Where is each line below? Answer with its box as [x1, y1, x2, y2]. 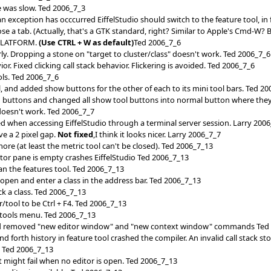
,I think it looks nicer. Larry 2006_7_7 [93, 128, 221, 140]
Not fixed [57, 128, 94, 140]
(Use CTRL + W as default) [39, 36, 134, 48]
